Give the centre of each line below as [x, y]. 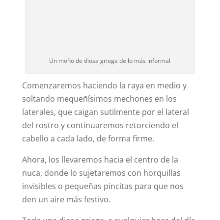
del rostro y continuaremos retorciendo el [100, 125]
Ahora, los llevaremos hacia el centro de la [100, 160]
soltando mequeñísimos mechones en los [99, 99]
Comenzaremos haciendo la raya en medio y [104, 86]
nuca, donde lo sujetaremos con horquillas [101, 173]
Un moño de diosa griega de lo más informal [110, 61]
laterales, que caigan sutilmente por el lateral [105, 112]
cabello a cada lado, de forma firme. [88, 139]
